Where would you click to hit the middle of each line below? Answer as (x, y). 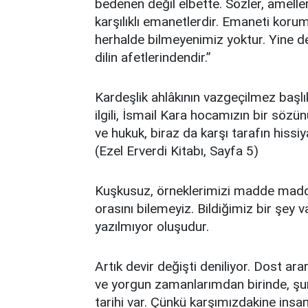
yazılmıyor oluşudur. (152, 227)
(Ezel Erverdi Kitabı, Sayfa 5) (177, 151)
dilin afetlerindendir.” (153, 57)
